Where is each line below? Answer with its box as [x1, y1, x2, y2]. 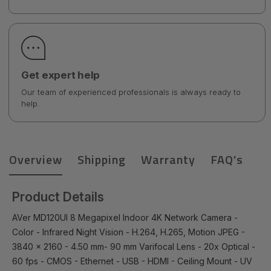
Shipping [77, 150, 126, 169]
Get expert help [21, 69, 100, 82]
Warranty [141, 150, 195, 169]
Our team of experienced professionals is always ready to [21, 87, 241, 97]
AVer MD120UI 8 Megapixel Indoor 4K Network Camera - [12, 212, 238, 223]
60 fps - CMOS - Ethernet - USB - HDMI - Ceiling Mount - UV [12, 256, 252, 267]
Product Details [12, 189, 104, 205]
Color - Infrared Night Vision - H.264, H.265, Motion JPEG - [12, 227, 245, 238]
